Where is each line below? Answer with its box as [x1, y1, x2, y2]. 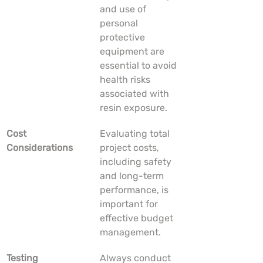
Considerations [6, 142, 73, 154]
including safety [100, 156, 174, 168]
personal [100, 18, 140, 29]
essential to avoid [100, 60, 179, 72]
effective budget [100, 213, 176, 224]
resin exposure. [100, 102, 167, 114]
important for [100, 198, 160, 210]
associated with [100, 88, 171, 100]
